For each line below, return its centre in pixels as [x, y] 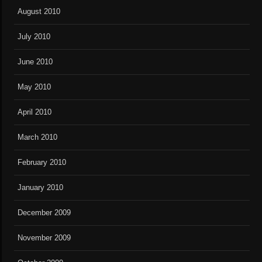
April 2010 [35, 112]
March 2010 [38, 137]
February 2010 [42, 163]
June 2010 [35, 62]
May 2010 [35, 87]
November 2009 [44, 238]
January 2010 [41, 188]
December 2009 [44, 213]
